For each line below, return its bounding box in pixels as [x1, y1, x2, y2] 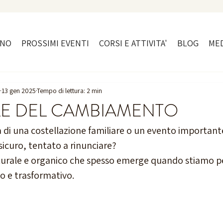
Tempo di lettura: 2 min [37, 86, 102, 95]
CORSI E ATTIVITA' [99, 37, 167, 49]
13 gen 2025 [1, 86, 36, 95]
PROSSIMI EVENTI [21, 37, 89, 49]
